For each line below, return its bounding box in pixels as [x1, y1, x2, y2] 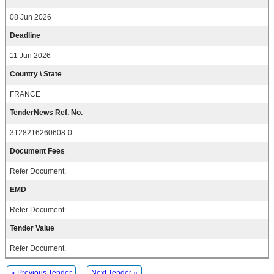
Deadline [10, 31, 40, 40]
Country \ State [10, 70, 62, 79]
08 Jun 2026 [10, 13, 51, 22]
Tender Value [10, 224, 54, 233]
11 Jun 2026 [10, 51, 51, 61]
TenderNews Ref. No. [10, 108, 83, 117]
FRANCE [10, 90, 40, 99]
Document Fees [10, 147, 65, 156]
